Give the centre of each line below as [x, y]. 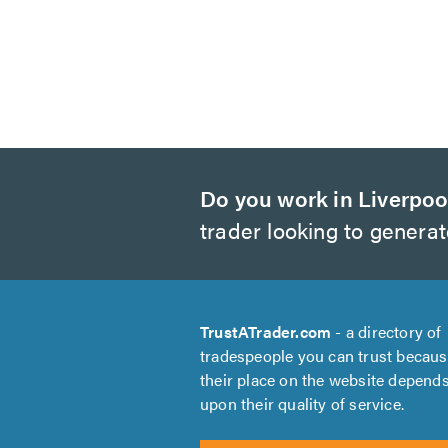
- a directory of [386, 331]
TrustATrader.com [266, 331]
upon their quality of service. [302, 403]
